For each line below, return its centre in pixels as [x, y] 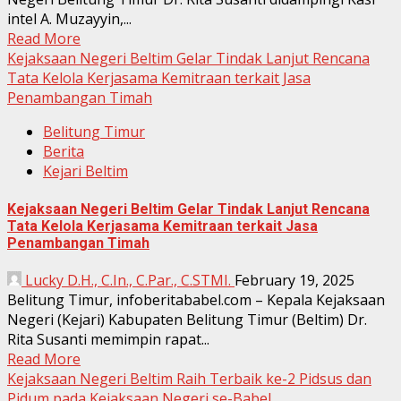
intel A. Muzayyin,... [69, 19]
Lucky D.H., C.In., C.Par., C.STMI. [128, 280]
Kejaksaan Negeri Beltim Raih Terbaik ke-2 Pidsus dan [189, 379]
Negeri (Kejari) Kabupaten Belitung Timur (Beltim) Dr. [187, 320]
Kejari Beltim [85, 171]
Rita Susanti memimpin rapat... [108, 339]
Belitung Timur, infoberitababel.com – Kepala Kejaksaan [196, 300]
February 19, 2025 [294, 280]
